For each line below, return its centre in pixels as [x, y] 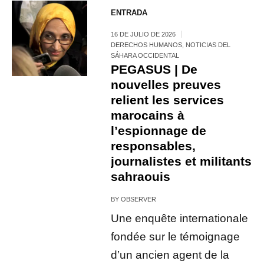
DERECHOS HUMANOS [147, 44]
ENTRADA [129, 12]
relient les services [168, 100]
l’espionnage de [159, 130]
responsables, [154, 146]
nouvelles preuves [166, 84]
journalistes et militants [181, 161]
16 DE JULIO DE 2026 [143, 34]
